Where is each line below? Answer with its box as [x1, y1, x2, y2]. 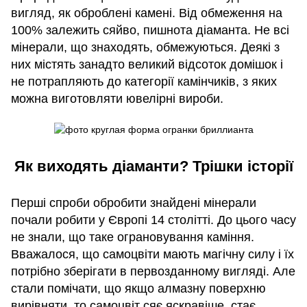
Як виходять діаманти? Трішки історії [14, 158, 293, 175]
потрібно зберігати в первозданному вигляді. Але [11, 265, 295, 279]
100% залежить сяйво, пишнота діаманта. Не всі [11, 23, 289, 38]
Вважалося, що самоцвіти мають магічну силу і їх [11, 247, 294, 262]
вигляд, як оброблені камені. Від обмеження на [11, 6, 282, 21]
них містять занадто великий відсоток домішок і [11, 58, 283, 72]
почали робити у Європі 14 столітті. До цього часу [11, 213, 296, 228]
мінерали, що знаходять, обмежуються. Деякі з [11, 40, 280, 55]
